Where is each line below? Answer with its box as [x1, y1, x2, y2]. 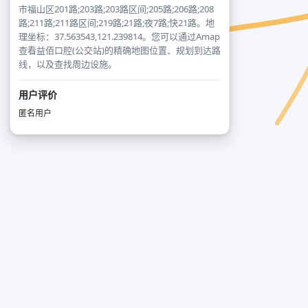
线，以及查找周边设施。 [19, 58, 117, 70]
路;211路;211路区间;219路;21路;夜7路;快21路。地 [19, 16, 214, 29]
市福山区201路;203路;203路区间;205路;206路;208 [19, 3, 214, 15]
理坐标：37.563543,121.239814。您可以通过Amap [19, 30, 220, 43]
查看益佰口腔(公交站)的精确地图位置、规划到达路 [19, 44, 221, 56]
